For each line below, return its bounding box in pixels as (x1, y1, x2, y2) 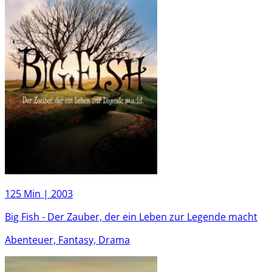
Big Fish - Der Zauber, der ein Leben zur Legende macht (5, 209, 257, 223)
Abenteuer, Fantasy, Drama (5, 233, 130, 246)
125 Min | (5, 186, 51, 200)
